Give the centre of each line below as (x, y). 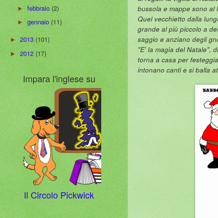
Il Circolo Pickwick (59, 195)
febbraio (40, 8)
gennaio (39, 22)
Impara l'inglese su (59, 79)
